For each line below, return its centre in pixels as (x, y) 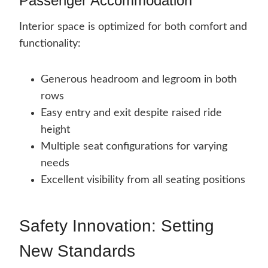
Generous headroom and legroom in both (139, 80)
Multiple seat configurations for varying (134, 147)
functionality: (50, 44)
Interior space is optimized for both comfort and (133, 27)
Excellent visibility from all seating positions (143, 180)
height (55, 130)
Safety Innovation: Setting (117, 226)
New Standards (77, 251)
